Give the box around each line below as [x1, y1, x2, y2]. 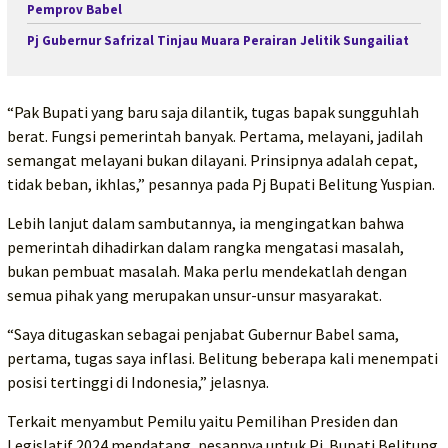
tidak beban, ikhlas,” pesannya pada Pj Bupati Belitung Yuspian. [7, 173, 435, 194]
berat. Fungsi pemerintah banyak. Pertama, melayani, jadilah [7, 125, 423, 146]
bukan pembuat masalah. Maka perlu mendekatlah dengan [7, 260, 407, 281]
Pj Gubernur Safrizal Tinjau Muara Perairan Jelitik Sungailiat [27, 32, 409, 50]
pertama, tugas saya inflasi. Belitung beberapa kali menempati [7, 347, 438, 368]
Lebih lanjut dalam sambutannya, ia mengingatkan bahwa [7, 212, 404, 233]
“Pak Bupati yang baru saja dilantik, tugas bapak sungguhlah [7, 101, 419, 122]
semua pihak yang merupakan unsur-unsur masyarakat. [7, 284, 382, 305]
